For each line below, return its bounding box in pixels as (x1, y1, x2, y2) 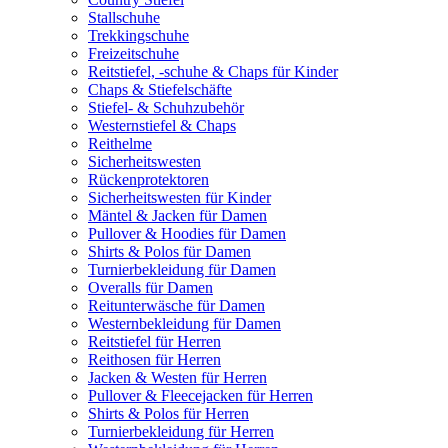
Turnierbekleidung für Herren (88, 423, 274, 441)
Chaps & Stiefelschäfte (88, 81, 232, 99)
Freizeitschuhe (88, 45, 179, 63)
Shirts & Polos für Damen (88, 243, 251, 261)
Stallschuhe (88, 9, 160, 27)
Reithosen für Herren (88, 351, 221, 369)
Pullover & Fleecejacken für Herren (88, 387, 313, 405)
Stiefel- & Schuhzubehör (88, 99, 244, 117)
